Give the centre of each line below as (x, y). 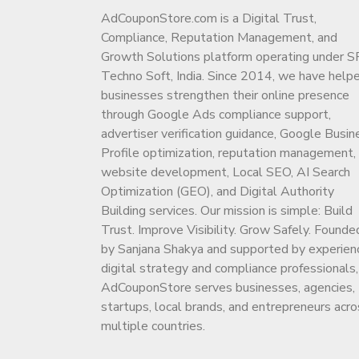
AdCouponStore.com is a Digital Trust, (208, 19)
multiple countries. (153, 327)
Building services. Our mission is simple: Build (226, 211)
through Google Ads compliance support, (216, 115)
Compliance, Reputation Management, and (219, 38)
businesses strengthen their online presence (225, 96)
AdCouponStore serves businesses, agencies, (228, 288)
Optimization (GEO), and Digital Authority (217, 192)
